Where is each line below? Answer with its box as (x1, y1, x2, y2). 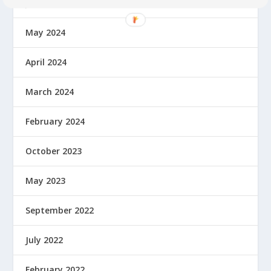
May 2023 (25, 174, 66, 186)
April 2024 (25, 56, 67, 68)
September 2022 (25, 204, 94, 216)
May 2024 (25, 26, 66, 38)
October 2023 (25, 145, 82, 157)
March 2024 (25, 85, 74, 97)
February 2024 (25, 115, 85, 127)
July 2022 (25, 233, 64, 246)
